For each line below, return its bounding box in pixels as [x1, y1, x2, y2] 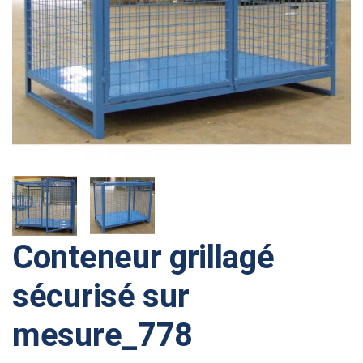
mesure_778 [12, 316, 193, 354]
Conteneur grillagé [12, 238, 275, 276]
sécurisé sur [12, 277, 190, 315]
